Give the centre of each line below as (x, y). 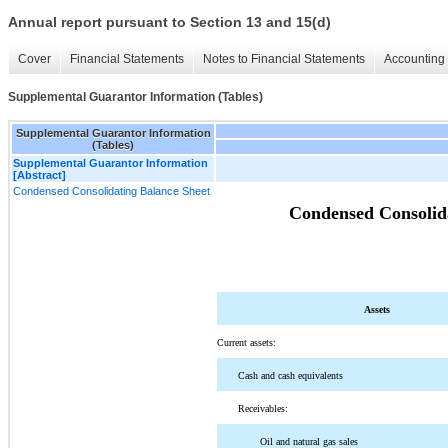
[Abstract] (39, 174)
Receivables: (263, 408)
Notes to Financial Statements (284, 59)
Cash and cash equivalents (291, 375)
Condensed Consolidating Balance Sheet (111, 190)
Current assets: (246, 342)
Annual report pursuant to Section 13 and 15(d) (169, 22)
